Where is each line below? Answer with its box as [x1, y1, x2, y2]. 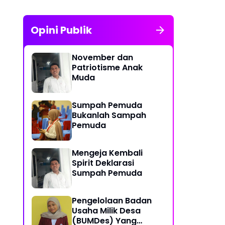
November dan [72, 52, 133, 63]
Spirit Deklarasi [72, 157, 134, 169]
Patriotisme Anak [72, 62, 143, 73]
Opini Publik [31, 23, 92, 37]
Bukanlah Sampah [72, 109, 146, 121]
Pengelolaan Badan [72, 195, 152, 206]
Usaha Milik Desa [72, 205, 141, 216]
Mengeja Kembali [72, 147, 143, 159]
